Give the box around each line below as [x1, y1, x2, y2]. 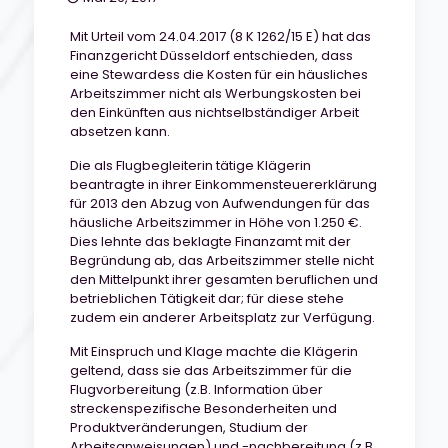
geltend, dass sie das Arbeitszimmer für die [69, 361, 352, 380]
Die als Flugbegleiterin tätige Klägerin [69, 156, 311, 175]
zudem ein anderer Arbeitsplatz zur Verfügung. [69, 308, 375, 327]
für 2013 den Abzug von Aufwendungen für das [69, 194, 370, 213]
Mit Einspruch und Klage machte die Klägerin [69, 342, 358, 361]
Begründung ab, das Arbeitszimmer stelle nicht [69, 251, 374, 270]
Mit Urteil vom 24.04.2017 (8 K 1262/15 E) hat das [69, 27, 371, 46]
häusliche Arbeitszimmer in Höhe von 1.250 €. [69, 213, 362, 232]
